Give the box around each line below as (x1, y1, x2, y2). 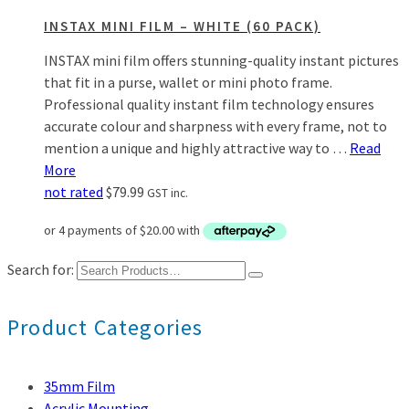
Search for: (7, 260, 74, 279)
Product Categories (7, 313, 204, 342)
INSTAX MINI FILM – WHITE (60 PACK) (44, 17, 320, 35)
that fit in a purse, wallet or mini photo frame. (44, 73, 332, 91)
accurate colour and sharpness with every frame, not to (44, 117, 387, 135)
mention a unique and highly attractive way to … (44, 139, 350, 157)
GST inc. (147, 185, 188, 201)
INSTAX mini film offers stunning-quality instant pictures (44, 51, 399, 69)
